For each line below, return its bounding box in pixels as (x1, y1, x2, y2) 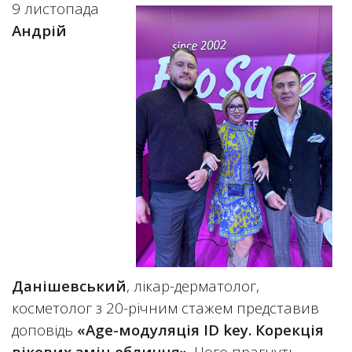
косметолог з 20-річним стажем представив (12, 298, 319, 317)
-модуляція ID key (113, 320, 248, 339)
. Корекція (248, 320, 324, 339)
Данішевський (12, 276, 126, 295)
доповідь (12, 320, 77, 339)
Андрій (12, 20, 67, 40)
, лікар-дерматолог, (126, 276, 259, 295)
